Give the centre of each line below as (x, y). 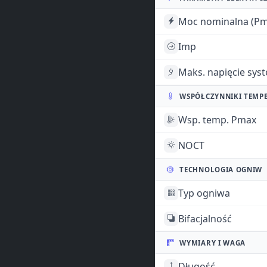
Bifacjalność (205, 218)
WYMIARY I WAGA (213, 243)
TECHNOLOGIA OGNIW (221, 169)
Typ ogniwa (204, 193)
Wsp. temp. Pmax (218, 120)
